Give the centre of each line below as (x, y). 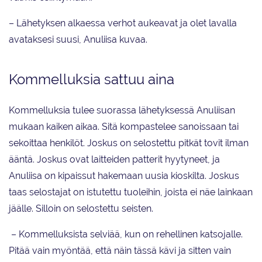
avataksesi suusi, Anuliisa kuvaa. (78, 40)
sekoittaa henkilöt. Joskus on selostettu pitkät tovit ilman (129, 143)
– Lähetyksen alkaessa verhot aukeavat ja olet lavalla (123, 23)
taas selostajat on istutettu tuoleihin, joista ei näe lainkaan (131, 192)
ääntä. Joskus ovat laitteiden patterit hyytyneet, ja (114, 160)
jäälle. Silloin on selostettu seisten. (81, 209)
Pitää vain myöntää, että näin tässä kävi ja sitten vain (120, 251)
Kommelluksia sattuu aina (92, 80)
